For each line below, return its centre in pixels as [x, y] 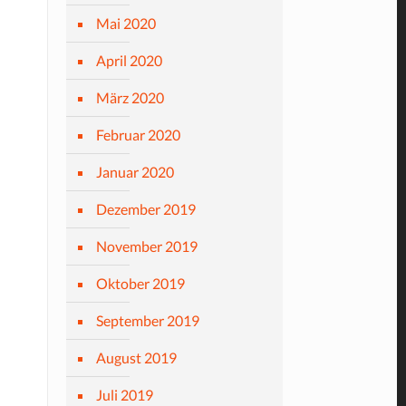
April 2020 [129, 60]
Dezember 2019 [145, 209]
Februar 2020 [138, 135]
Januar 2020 [135, 172]
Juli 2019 [124, 395]
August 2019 [136, 358]
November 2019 [146, 246]
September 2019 [147, 320]
